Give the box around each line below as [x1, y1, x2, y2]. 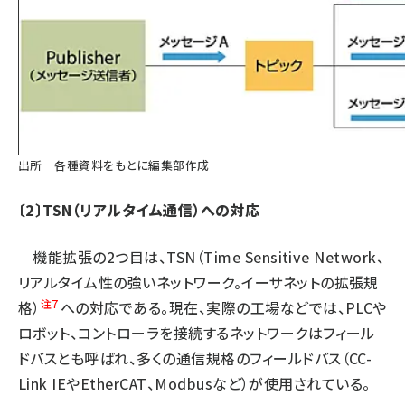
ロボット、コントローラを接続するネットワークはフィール [18, 322, 375, 344]
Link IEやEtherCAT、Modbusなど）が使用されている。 [18, 372, 371, 394]
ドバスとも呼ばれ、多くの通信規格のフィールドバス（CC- [18, 347, 372, 369]
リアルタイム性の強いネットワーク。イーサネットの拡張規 [18, 271, 379, 293]
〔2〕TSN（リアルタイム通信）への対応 [18, 199, 260, 221]
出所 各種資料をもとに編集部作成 [18, 156, 210, 174]
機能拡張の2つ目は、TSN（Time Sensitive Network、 [18, 246, 385, 268]
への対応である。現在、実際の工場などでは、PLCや [60, 297, 387, 318]
